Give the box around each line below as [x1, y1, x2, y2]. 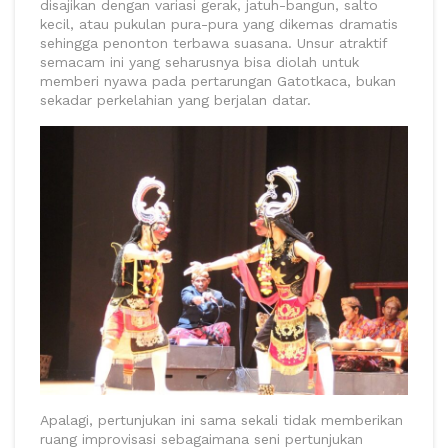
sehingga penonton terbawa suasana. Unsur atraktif [40, 34, 387, 51]
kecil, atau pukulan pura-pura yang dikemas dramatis [40, 15, 398, 32]
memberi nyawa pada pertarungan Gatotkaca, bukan [40, 72, 396, 89]
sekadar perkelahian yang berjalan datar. [40, 91, 311, 108]
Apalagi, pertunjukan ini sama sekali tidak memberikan [40, 411, 403, 428]
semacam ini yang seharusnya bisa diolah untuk [40, 53, 359, 70]
